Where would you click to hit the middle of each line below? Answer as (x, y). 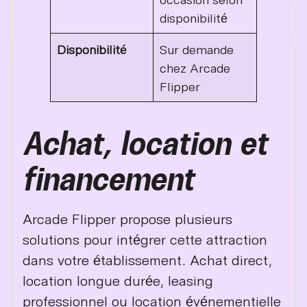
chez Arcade (195, 68)
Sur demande (197, 49)
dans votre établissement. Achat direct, (147, 260)
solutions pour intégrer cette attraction (145, 240)
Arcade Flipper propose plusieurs (127, 219)
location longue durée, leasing (118, 281)
